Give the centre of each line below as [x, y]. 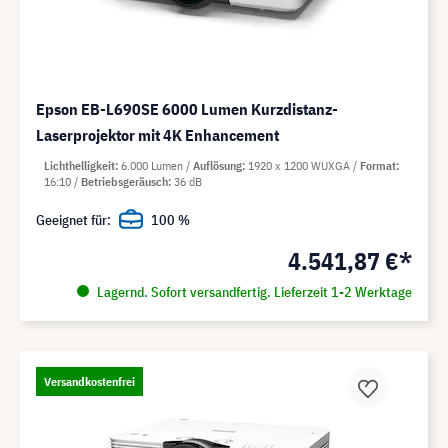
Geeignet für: [73, 219]
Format [378, 165]
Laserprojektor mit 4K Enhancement [157, 134]
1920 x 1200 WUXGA [300, 165]
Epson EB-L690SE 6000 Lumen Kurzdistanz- [187, 108]
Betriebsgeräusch [124, 181]
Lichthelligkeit [79, 165]
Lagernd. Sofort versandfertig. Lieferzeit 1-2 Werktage [252, 291]
